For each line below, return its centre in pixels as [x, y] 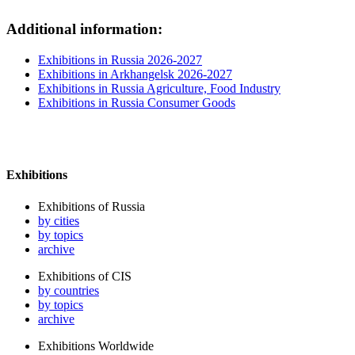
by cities [59, 220]
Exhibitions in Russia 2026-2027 [120, 60]
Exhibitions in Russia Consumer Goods [137, 103]
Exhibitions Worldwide [96, 345]
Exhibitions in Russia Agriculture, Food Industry [159, 89]
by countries [69, 290]
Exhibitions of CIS [85, 276]
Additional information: [84, 29]
